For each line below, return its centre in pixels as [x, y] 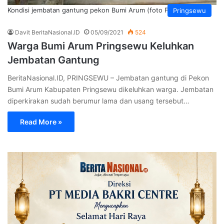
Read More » [41, 121]
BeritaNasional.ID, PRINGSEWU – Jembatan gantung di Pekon [108, 77]
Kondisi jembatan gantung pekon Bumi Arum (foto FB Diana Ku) [106, 10]
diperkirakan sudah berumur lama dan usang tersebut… [98, 100]
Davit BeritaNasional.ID [47, 32]
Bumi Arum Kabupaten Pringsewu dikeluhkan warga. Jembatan [110, 89]
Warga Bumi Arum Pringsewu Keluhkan [101, 46]
